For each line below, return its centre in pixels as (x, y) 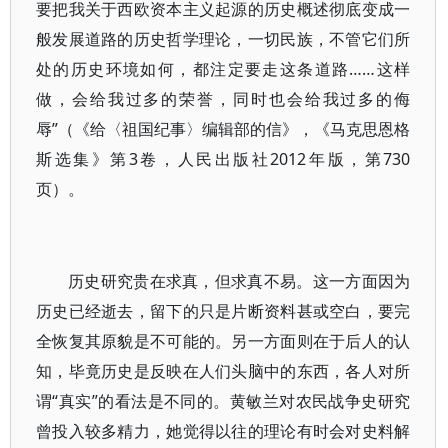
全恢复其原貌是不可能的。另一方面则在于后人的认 (223, 341)
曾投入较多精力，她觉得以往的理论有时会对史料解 (223, 431)
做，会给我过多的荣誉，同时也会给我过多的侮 (223, 99)
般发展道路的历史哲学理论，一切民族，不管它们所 (223, 39)
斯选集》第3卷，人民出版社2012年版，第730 (223, 159)
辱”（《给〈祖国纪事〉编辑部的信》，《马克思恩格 (223, 129)
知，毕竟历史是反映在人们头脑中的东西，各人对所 (223, 371)
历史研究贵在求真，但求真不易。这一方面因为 (239, 281)
